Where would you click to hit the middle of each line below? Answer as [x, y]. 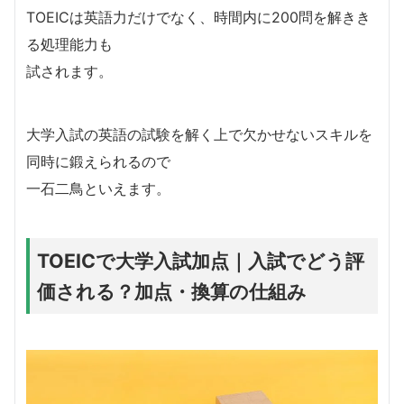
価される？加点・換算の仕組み [172, 292]
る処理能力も [69, 45]
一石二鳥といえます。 [98, 189]
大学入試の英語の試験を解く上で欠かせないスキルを [199, 135]
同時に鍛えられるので [98, 162]
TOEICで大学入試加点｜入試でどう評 [201, 261]
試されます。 [69, 72]
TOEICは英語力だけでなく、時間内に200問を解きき [198, 18]
